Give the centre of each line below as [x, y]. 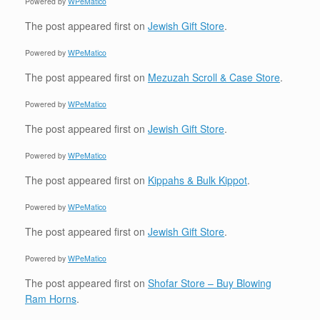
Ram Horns [51, 299]
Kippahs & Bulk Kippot [197, 180]
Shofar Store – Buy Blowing [210, 283]
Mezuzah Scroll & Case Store [214, 77]
